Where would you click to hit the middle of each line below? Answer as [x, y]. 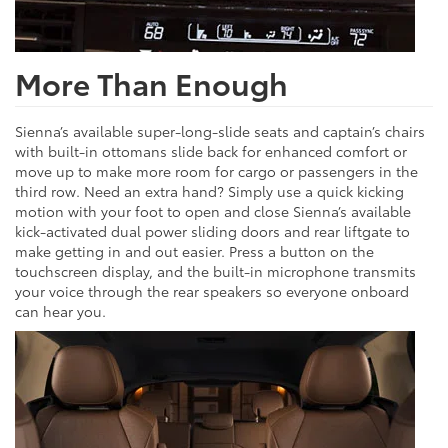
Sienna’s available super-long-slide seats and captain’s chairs [220, 130]
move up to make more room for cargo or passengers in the [216, 170]
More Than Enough [151, 82]
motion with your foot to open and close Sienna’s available [213, 210]
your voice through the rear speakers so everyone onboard [212, 290]
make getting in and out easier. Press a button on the [194, 250]
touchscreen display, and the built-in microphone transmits [215, 270]
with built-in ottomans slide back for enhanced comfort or [211, 150]
